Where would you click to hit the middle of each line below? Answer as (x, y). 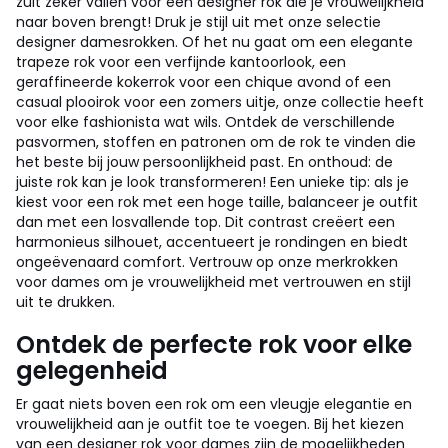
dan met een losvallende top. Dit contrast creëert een (205, 222)
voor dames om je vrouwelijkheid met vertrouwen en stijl (213, 282)
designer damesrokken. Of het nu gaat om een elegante (214, 42)
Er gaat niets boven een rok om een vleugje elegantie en (214, 404)
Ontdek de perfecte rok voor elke (214, 344)
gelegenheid (92, 370)
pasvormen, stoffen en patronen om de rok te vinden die (216, 142)
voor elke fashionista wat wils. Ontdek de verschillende (205, 122)
